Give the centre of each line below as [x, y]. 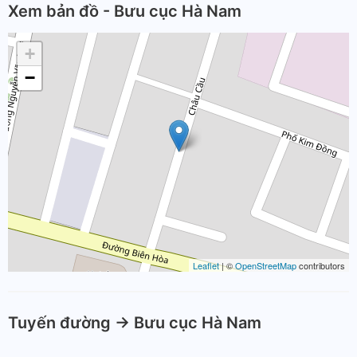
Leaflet [206, 265]
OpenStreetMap [266, 265]
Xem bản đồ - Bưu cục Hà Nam [125, 11]
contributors [321, 265]
